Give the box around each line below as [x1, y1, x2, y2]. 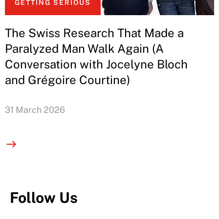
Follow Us [10, 188, 78, 206]
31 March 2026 [5, 105, 65, 115]
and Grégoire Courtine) [5, 73, 130, 87]
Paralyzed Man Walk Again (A [5, 42, 164, 56]
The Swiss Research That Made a [5, 26, 184, 40]
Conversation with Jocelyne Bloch [5, 57, 188, 71]
